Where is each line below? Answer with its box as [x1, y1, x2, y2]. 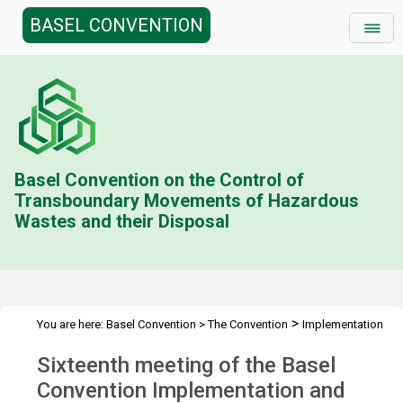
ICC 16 [246, 339, 279, 353]
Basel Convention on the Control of [14, 169, 305, 191]
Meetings [184, 339, 232, 353]
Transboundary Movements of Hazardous [14, 190, 360, 211]
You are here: [37, 318, 106, 331]
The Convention [208, 318, 288, 331]
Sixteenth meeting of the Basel [37, 353, 336, 378]
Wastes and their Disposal [14, 210, 230, 232]
